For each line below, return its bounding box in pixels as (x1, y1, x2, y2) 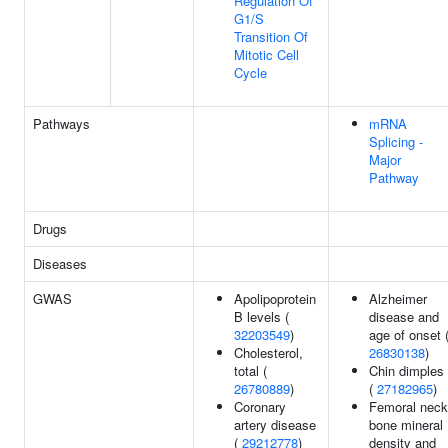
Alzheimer (369, 289, 427, 308)
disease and (369, 307, 439, 326)
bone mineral (369, 415, 443, 434)
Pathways (33, 114, 90, 133)
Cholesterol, (234, 343, 303, 362)
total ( (234, 361, 267, 380)
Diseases (33, 254, 87, 273)
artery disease (234, 415, 316, 434)
